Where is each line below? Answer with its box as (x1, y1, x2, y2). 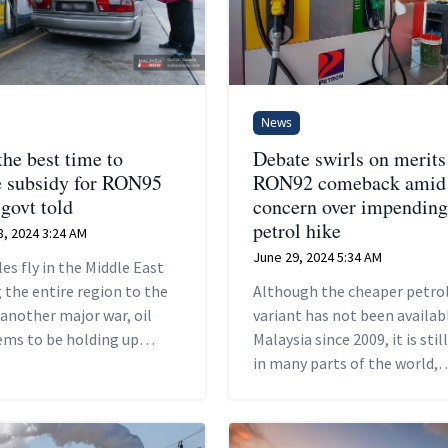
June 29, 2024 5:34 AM (252, 247, 382, 266)
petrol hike (252, 216, 341, 244)
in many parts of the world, (252, 352, 438, 373)
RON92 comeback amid (252, 168, 446, 196)
